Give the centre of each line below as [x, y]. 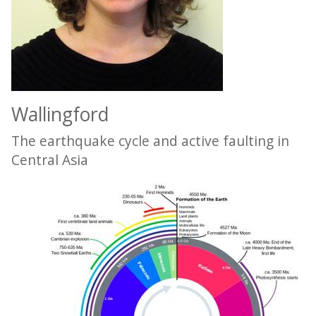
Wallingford [60, 114]
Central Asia [50, 160]
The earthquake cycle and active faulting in [150, 141]
